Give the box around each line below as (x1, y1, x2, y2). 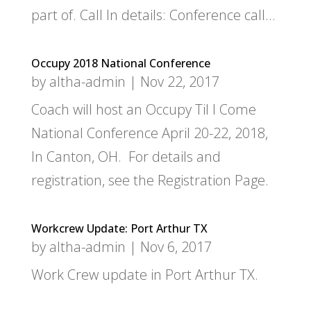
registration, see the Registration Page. (31, 171, 269, 190)
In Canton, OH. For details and (31, 147, 221, 166)
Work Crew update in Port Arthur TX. (31, 265, 258, 284)
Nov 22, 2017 (140, 72, 219, 91)
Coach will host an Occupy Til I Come (31, 100, 256, 119)
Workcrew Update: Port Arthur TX (31, 221, 208, 236)
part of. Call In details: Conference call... (31, 6, 276, 24)
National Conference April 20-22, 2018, (31, 124, 268, 142)
